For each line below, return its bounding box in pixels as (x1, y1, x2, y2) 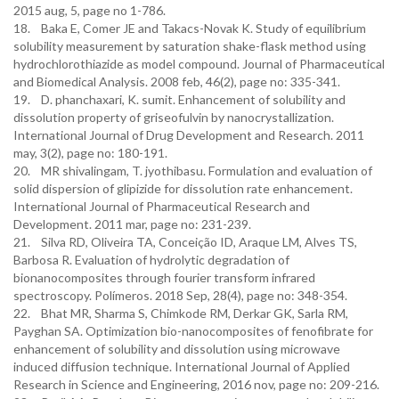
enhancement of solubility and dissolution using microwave (13, 341, 340, 356)
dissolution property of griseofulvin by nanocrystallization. (13, 110, 334, 125)
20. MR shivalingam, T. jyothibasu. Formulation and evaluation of (13, 163, 372, 178)
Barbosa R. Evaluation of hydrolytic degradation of (13, 252, 289, 267)
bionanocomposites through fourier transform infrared (13, 270, 315, 285)
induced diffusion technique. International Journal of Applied (13, 359, 350, 374)
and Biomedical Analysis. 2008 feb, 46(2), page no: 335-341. (13, 74, 340, 89)
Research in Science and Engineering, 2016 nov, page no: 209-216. (13, 377, 379, 392)
